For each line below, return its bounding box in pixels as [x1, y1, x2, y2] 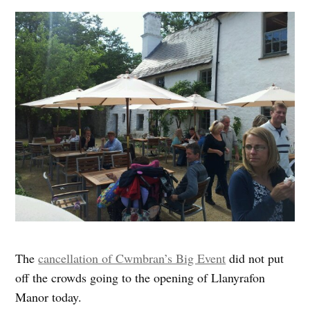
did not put [226, 249, 284, 266]
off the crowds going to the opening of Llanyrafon [15, 268, 266, 286]
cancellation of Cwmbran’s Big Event [38, 249, 226, 266]
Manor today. [15, 288, 82, 305]
